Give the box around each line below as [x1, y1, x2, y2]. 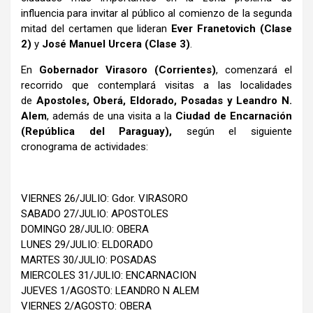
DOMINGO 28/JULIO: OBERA [21, 222, 149, 235]
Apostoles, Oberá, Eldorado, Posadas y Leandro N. [36, 94, 293, 107]
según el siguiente [172, 124, 293, 138]
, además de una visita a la [47, 109, 175, 122]
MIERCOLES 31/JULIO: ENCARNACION [21, 268, 196, 282]
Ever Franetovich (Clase [171, 22, 293, 35]
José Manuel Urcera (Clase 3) [42, 37, 190, 50]
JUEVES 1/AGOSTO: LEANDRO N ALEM [21, 284, 199, 297]
